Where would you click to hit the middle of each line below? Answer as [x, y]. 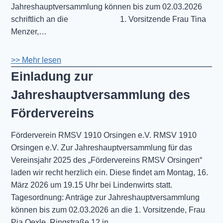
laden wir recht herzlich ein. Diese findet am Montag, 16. [109, 172]
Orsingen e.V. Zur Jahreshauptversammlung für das [101, 147]
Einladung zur [52, 76]
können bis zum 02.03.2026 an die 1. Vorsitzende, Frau [108, 210]
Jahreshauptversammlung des [100, 95]
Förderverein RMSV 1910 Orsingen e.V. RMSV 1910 [104, 135]
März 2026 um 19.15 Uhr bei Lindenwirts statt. [91, 185]
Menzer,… [29, 32]
